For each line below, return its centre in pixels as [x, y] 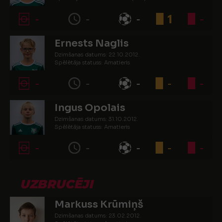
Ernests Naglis [92, 43]
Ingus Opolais [90, 108]
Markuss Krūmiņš [99, 204]
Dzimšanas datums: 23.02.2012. [98, 216]
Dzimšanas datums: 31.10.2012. [96, 119]
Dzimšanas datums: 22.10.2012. [97, 55]
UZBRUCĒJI [56, 184]
